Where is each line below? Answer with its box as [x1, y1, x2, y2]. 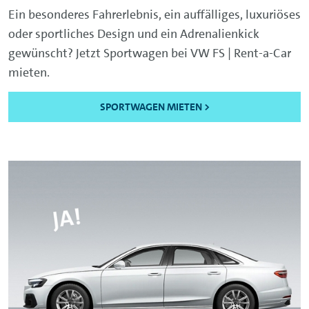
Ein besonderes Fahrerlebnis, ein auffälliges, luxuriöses [8, 6, 301, 23]
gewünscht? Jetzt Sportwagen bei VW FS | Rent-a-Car [8, 44, 291, 61]
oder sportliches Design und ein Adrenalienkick [8, 25, 259, 42]
